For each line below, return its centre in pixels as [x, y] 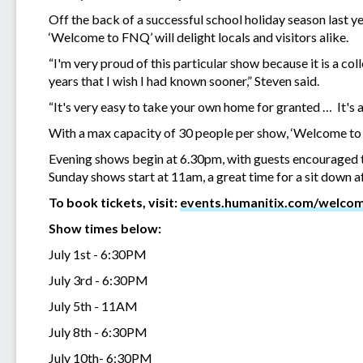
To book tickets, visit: [114, 202]
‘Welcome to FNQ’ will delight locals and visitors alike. [199, 36]
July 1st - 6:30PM [98, 254]
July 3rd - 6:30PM [98, 280]
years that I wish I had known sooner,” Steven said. [184, 80]
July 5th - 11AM [94, 305]
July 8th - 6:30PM [98, 331]
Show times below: [105, 228]
